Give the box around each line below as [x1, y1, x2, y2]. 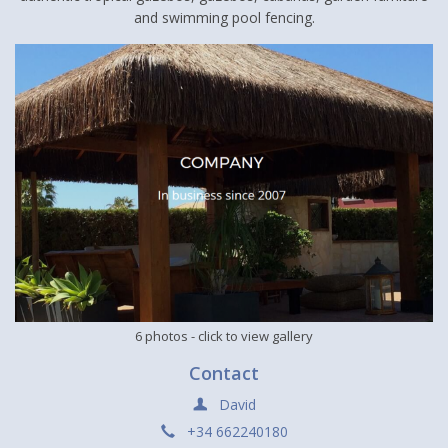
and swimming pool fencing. [133, 7, 315, 27]
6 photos [135, 327, 188, 346]
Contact [189, 361, 259, 386]
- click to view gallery [188, 327, 313, 346]
